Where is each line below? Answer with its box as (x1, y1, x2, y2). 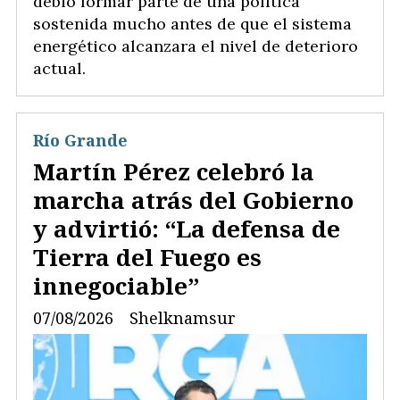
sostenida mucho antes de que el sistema (33, 13, 352, 35)
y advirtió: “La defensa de (33, 212, 340, 245)
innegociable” (33, 269, 199, 302)
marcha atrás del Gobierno (33, 183, 354, 216)
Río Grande (33, 129, 128, 152)
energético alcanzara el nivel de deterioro (33, 36, 358, 57)
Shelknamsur (129, 306, 236, 329)
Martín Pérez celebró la (33, 154, 314, 187)
